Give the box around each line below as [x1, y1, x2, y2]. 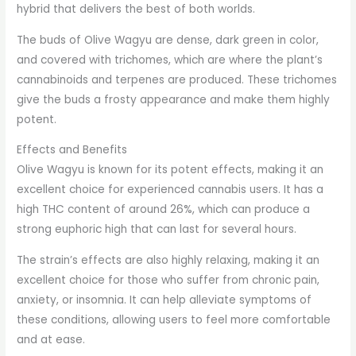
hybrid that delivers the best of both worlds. [17, 2, 256, 17]
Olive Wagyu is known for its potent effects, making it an [17, 162, 324, 178]
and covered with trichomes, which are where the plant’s [17, 52, 323, 68]
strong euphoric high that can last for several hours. [17, 222, 297, 238]
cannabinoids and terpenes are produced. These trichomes [17, 72, 338, 87]
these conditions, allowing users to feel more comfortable [17, 312, 331, 328]
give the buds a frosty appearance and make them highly [17, 91, 331, 107]
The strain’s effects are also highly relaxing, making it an [17, 253, 320, 269]
